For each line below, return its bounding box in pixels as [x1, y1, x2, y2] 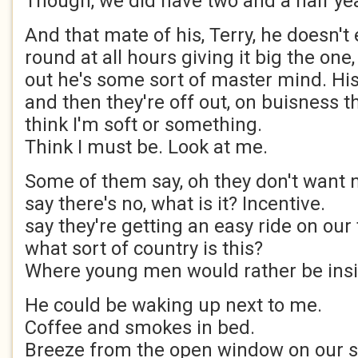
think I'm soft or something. [25, 113, 262, 136]
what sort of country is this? [25, 237, 263, 260]
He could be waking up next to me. [25, 294, 322, 316]
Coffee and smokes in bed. [25, 316, 255, 339]
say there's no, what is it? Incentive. [25, 193, 325, 215]
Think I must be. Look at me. [25, 136, 268, 158]
